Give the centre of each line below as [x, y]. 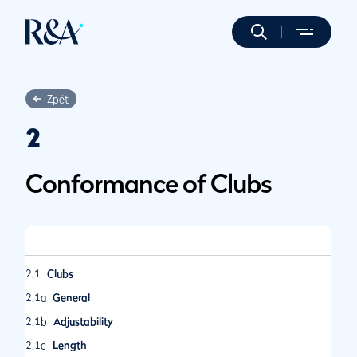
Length [70, 345]
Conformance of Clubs [149, 183]
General [71, 297]
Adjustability [83, 321]
